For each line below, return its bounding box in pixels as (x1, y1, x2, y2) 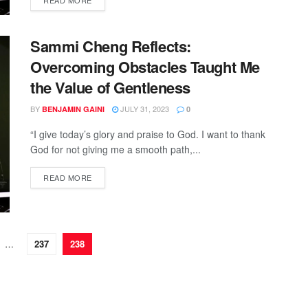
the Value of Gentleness (30, 76, 190, 98)
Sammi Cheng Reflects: (30, 34, 191, 57)
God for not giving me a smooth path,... (30, 142, 201, 156)
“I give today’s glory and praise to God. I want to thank (30, 126, 265, 141)
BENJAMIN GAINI (42, 103, 104, 114)
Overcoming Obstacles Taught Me (30, 55, 260, 78)
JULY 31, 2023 (118, 102, 169, 114)
